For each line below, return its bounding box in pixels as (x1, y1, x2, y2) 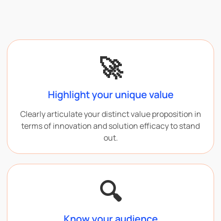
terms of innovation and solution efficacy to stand (21, 120, 200, 131)
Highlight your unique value (47, 87, 174, 101)
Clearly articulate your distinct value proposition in (20, 108, 201, 119)
